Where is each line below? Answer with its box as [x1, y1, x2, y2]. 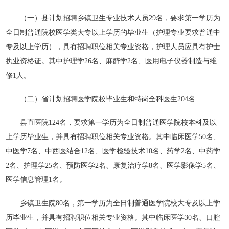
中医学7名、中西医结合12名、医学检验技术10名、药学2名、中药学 [6, 147, 221, 155]
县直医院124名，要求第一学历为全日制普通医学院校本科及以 [6, 119, 217, 126]
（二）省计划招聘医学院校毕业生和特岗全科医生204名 [6, 95, 196, 103]
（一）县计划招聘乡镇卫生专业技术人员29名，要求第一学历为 [6, 14, 221, 22]
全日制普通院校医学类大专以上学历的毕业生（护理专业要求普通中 [6, 29, 221, 36]
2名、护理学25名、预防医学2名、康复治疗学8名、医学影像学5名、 [6, 162, 221, 169]
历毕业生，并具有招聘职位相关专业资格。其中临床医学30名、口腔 [6, 214, 221, 221]
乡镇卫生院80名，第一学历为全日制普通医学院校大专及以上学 [6, 199, 221, 207]
